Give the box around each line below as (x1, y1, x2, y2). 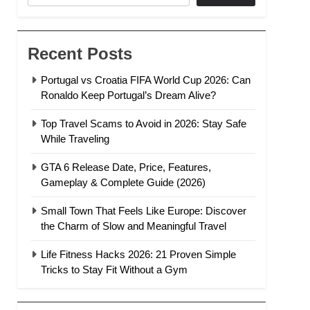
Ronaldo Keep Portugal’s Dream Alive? (41, 89, 217, 101)
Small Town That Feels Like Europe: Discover (41, 204, 247, 217)
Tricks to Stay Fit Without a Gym (41, 263, 188, 275)
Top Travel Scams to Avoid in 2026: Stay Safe (41, 117, 247, 129)
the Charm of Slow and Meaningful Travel (41, 219, 227, 232)
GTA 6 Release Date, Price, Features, (41, 161, 212, 173)
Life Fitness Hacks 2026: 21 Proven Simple (41, 248, 237, 260)
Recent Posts (28, 44, 133, 63)
